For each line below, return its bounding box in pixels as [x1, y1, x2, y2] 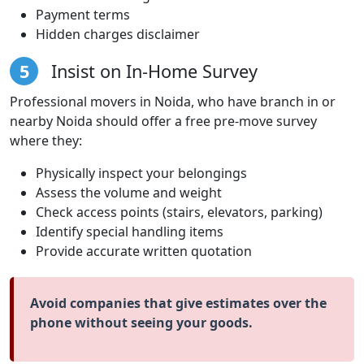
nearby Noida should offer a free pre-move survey [10, 111, 317, 130]
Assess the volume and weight [36, 183, 222, 201]
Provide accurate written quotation [36, 241, 252, 260]
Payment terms [36, 5, 130, 24]
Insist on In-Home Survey [46, 58, 258, 83]
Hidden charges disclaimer [36, 24, 200, 43]
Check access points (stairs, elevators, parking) [36, 202, 323, 221]
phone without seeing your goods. [30, 313, 253, 331]
